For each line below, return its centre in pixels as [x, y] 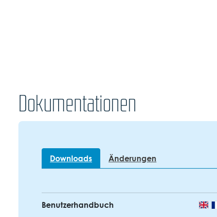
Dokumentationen [77, 103]
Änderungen [132, 159]
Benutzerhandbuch [78, 205]
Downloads [71, 159]
